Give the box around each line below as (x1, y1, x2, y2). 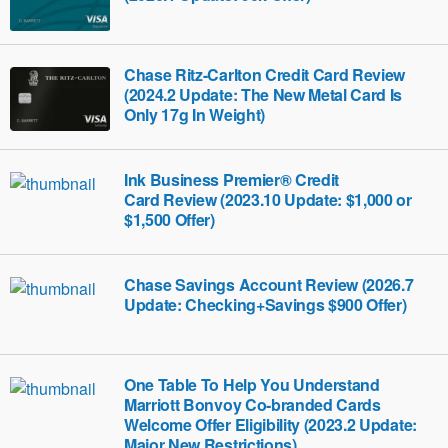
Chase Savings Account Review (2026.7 (124, 273, 414, 296)
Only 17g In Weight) (124, 103, 265, 126)
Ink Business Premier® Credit (124, 168, 340, 191)
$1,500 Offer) (124, 208, 215, 231)
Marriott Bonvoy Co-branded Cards (124, 393, 381, 416)
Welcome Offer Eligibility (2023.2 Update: (124, 413, 417, 436)
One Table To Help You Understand (124, 373, 380, 396)
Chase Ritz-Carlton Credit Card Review (124, 63, 406, 86)
